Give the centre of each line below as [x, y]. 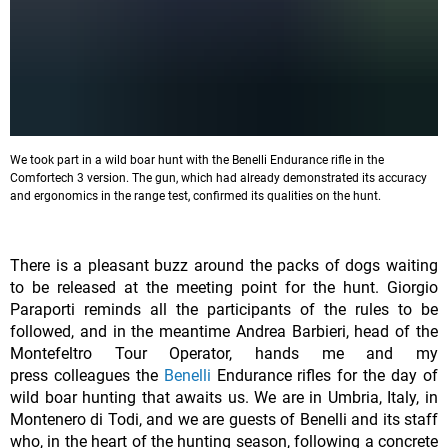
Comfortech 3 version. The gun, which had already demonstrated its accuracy [218, 178]
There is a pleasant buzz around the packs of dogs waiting [224, 266]
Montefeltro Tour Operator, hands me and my [224, 354]
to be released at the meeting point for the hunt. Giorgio [224, 288]
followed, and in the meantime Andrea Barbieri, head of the [224, 332]
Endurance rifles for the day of [324, 376]
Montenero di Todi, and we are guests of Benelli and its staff [224, 420]
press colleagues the [87, 376]
